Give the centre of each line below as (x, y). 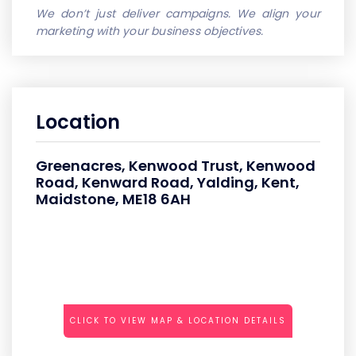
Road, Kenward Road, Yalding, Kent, (168, 182)
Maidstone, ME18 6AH (113, 199)
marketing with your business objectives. (150, 31)
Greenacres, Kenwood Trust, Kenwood (176, 165)
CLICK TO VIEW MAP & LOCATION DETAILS (178, 320)
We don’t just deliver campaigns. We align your (178, 13)
